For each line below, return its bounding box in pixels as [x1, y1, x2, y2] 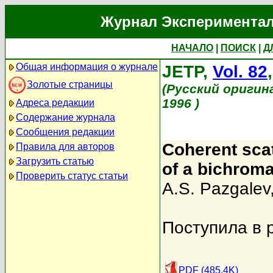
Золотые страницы [27, 79, 113, 90]
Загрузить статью [16, 156, 94, 166]
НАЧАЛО [171, 43, 213, 53]
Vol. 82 [213, 62, 268, 81]
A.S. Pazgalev [162, 179, 270, 198]
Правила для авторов [16, 141, 115, 152]
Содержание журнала [16, 112, 115, 122]
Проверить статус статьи [16, 171, 128, 181]
